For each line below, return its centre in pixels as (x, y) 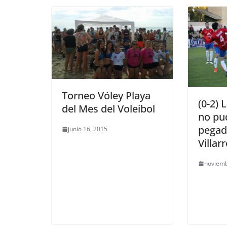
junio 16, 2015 (88, 129)
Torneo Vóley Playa (106, 96)
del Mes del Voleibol (108, 109)
